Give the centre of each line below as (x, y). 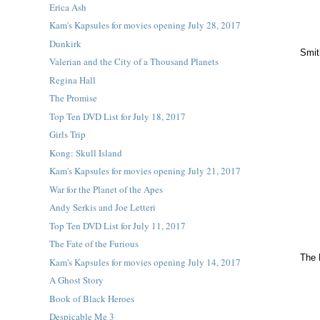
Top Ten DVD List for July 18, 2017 (117, 116)
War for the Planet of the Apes (106, 189)
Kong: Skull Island (85, 152)
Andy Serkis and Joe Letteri (102, 207)
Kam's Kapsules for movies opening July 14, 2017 (145, 262)
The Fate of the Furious (94, 244)
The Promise (73, 98)
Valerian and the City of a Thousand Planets (134, 61)
